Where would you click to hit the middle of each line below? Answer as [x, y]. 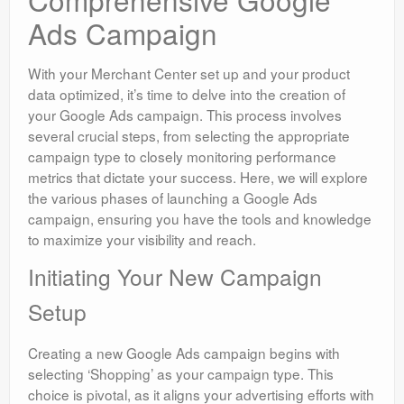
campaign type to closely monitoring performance [182, 156]
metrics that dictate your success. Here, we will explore [198, 177]
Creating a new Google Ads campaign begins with [184, 353]
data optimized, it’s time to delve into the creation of [187, 94]
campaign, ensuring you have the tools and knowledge [200, 219]
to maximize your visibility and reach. [142, 239]
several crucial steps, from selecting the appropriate [189, 136]
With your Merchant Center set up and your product [189, 73]
